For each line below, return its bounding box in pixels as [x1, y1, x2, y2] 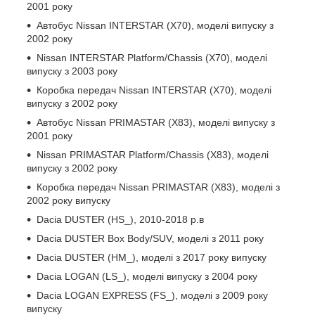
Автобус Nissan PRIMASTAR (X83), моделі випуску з [37, 116, 275, 128]
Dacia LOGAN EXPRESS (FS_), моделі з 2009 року [37, 289, 268, 301]
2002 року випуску [27, 194, 110, 206]
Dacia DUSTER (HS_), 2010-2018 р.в [37, 213, 204, 225]
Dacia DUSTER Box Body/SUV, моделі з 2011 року [37, 232, 264, 244]
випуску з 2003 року [27, 65, 117, 77]
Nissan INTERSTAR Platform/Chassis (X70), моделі [37, 51, 267, 63]
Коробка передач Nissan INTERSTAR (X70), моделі [37, 84, 271, 96]
